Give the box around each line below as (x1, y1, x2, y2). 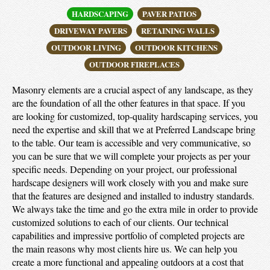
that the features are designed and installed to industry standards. (12, 189, 254, 202)
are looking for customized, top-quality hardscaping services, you (12, 110, 258, 122)
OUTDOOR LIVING (51, 42, 121, 53)
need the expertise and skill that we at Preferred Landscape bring (12, 123, 256, 136)
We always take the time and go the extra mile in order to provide (12, 202, 258, 215)
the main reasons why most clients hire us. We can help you (12, 242, 237, 255)
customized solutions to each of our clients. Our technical (12, 216, 228, 228)
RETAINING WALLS (140, 25, 215, 36)
